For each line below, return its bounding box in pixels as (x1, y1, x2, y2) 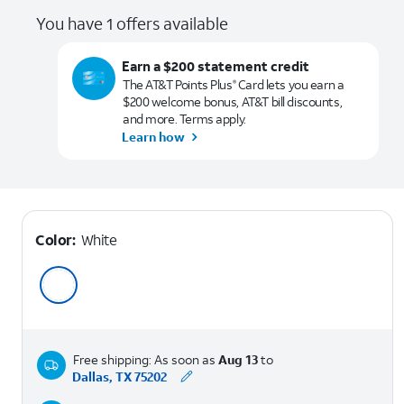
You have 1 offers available (36, 12, 228, 34)
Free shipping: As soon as (73, 350, 218, 368)
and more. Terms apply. (123, 109, 246, 127)
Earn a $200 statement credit (122, 56, 310, 75)
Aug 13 (218, 350, 258, 368)
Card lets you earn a (235, 75, 344, 93)
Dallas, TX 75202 (72, 367, 168, 385)
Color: (35, 229, 76, 249)
